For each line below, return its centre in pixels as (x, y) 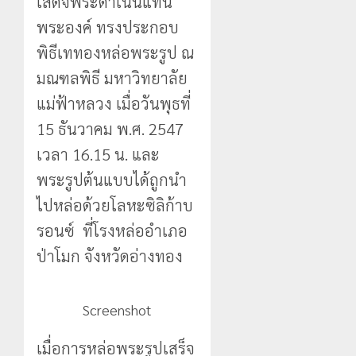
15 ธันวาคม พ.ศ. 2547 (110, 128)
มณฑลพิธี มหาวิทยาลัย (112, 77)
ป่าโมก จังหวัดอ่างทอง (112, 255)
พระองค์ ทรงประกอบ (108, 27)
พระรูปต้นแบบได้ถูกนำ (112, 179)
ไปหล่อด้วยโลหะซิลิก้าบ (115, 205)
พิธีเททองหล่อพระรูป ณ (115, 52)
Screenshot (118, 309)
